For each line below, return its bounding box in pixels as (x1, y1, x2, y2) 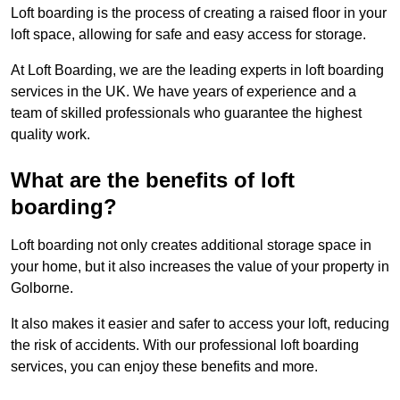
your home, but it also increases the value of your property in (11, 259, 389, 275)
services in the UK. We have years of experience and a (11, 84, 356, 100)
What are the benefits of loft (11, 168, 295, 193)
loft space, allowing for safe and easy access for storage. (11, 27, 366, 43)
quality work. (11, 127, 90, 143)
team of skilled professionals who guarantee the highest (11, 105, 362, 121)
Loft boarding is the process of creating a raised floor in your (11, 5, 387, 21)
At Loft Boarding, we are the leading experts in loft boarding (11, 62, 384, 79)
